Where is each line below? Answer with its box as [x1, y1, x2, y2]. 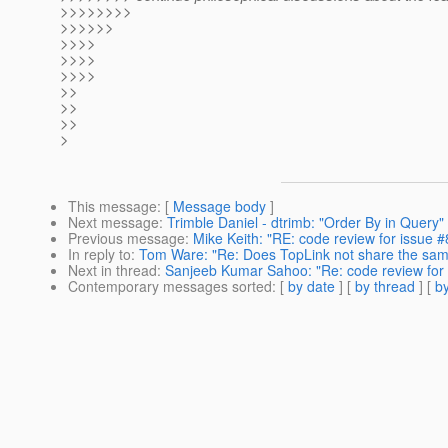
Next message [68, 212, 159, 233]
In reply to [68, 244, 131, 265]
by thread [355, 276, 415, 297]
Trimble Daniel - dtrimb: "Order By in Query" [167, 212, 444, 233]
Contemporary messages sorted [68, 276, 272, 297]
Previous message [68, 228, 185, 249]
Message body [173, 196, 266, 217]
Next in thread [68, 260, 157, 281]
